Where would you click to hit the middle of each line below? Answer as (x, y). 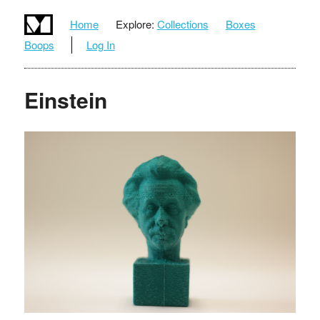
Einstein (65, 99)
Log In (100, 44)
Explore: (135, 24)
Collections (182, 24)
